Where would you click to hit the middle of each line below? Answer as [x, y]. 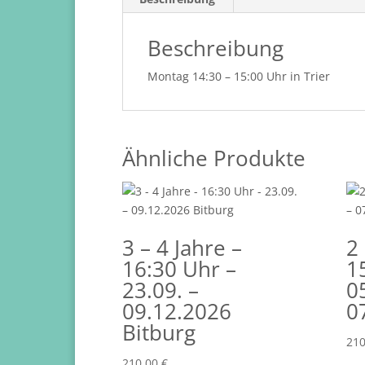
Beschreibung [215, 48]
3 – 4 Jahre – [182, 248]
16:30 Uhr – [179, 269]
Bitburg [159, 333]
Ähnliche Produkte [214, 158]
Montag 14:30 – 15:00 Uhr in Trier [239, 77]
